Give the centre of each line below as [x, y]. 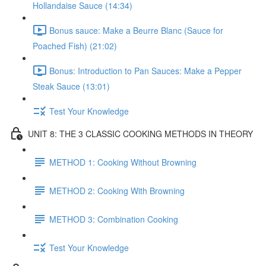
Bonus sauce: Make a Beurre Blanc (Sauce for [136, 30]
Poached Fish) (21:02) [75, 46]
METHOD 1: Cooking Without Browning [123, 162]
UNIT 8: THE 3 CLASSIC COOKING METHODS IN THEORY [140, 133]
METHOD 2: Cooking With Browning [117, 190]
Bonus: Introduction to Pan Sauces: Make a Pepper [145, 70]
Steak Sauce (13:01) [71, 86]
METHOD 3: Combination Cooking [114, 219]
